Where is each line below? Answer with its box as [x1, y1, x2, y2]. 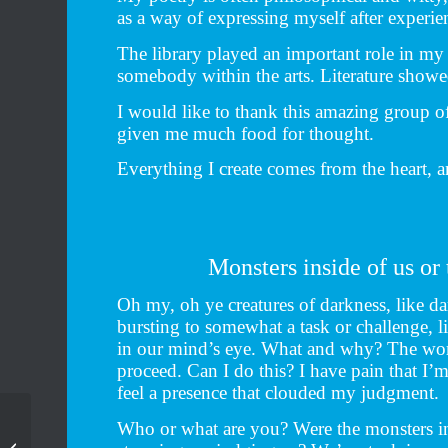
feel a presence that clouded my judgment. [117, 381, 440, 403]
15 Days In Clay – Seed [35, 419, 173, 434]
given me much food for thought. [117, 122, 375, 144]
